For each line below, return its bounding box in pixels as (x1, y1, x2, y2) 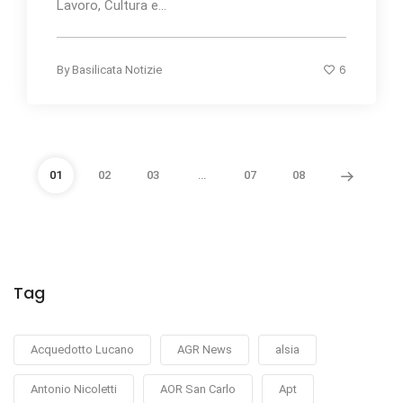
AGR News (177, 343, 232, 357)
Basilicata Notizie (72, 62, 162, 76)
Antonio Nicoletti (31, 382, 117, 397)
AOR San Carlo (160, 382, 236, 397)
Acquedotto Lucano (31, 343, 134, 357)
